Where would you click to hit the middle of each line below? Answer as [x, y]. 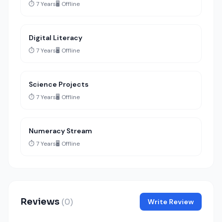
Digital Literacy [55, 38]
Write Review [171, 202]
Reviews [41, 202]
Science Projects [59, 84]
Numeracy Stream [60, 131]
